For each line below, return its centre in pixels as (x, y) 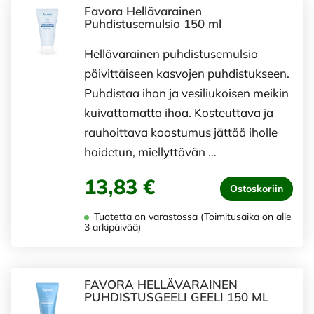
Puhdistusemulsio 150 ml (153, 23)
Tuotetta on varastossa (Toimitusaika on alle (191, 217)
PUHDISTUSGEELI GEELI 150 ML (176, 297)
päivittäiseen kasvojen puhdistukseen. (187, 73)
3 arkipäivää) (112, 227)
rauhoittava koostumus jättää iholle (181, 132)
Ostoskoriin (257, 189)
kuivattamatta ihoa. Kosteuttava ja (179, 112)
